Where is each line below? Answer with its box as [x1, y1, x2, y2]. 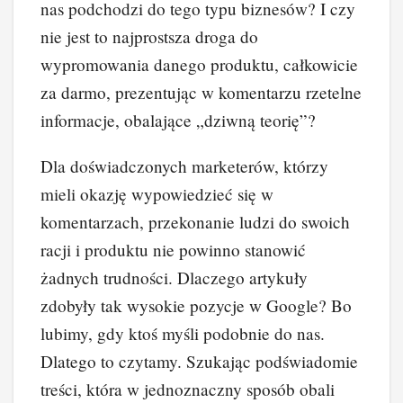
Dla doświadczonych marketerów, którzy [40, 154, 328, 177]
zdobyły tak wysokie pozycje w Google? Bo [40, 293, 352, 317]
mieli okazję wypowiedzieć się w [40, 182, 273, 205]
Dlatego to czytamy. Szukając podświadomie [40, 349, 358, 372]
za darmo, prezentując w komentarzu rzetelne [40, 80, 362, 103]
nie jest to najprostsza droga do [40, 24, 258, 48]
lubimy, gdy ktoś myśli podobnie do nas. [40, 321, 325, 345]
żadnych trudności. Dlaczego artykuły [40, 265, 308, 289]
